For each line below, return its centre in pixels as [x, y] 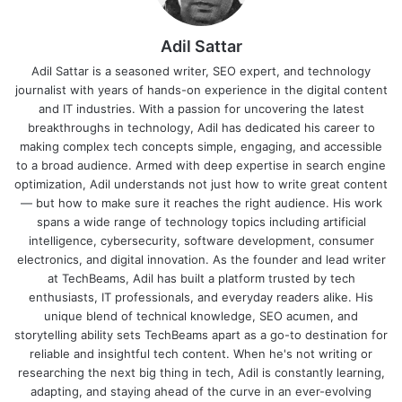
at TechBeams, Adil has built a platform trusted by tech [201, 279]
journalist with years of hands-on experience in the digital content [201, 90]
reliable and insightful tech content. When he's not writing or [201, 354]
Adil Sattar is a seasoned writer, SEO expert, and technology [201, 71]
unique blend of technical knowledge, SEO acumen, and [201, 316]
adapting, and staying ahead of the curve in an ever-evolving [201, 392]
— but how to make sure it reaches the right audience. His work [201, 203]
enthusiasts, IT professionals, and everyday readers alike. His [201, 297]
